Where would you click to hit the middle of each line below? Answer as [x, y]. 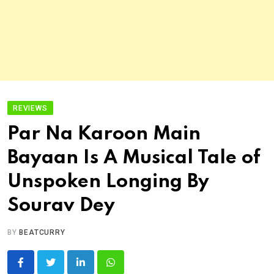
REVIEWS [30, 109]
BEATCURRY [42, 233]
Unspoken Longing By [108, 182]
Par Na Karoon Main [104, 135]
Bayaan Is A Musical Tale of [134, 158]
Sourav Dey [61, 206]
